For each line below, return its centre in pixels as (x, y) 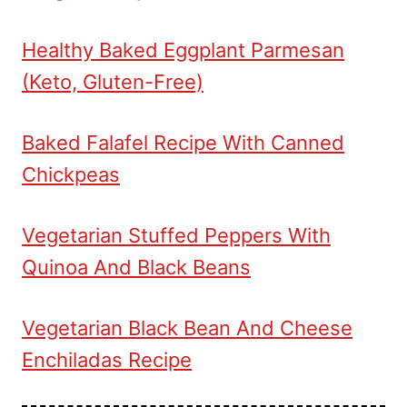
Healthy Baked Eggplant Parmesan (183, 50)
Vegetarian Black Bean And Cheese (187, 328)
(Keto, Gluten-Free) (113, 81)
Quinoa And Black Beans (136, 267)
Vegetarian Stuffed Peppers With (176, 235)
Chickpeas (71, 174)
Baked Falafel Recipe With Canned (183, 142)
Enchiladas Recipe (107, 359)
